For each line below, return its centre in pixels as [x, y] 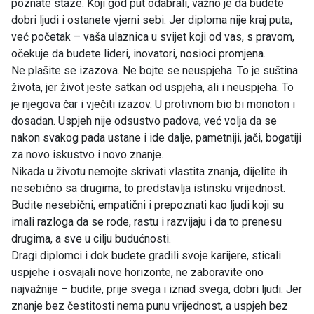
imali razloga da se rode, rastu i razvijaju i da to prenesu [146, 221]
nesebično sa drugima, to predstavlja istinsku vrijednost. [148, 188]
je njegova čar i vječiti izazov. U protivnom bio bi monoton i [153, 104]
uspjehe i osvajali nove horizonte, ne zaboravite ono [137, 272]
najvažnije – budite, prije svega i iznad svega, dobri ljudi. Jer [157, 289]
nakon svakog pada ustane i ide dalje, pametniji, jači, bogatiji [156, 137]
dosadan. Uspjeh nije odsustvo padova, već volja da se [144, 121]
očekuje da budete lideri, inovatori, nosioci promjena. [138, 53]
